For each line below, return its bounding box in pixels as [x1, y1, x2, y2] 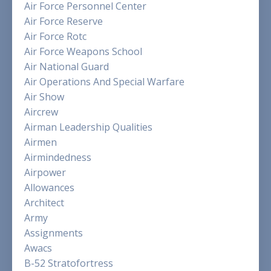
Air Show [24, 90, 64, 103]
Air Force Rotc [24, 29, 87, 43]
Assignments [24, 226, 83, 240]
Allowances [24, 180, 74, 194]
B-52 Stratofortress [24, 256, 113, 270]
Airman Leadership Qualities [24, 120, 152, 134]
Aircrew [24, 105, 58, 119]
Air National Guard [24, 59, 109, 73]
